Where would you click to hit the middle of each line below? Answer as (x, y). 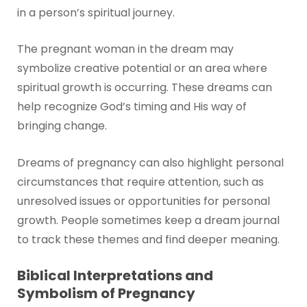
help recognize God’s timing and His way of (132, 107)
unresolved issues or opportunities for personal (143, 201)
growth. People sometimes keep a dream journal (148, 220)
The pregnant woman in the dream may (125, 49)
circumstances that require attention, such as (140, 182)
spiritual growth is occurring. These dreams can (144, 88)
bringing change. (62, 126)
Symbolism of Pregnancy (106, 294)
